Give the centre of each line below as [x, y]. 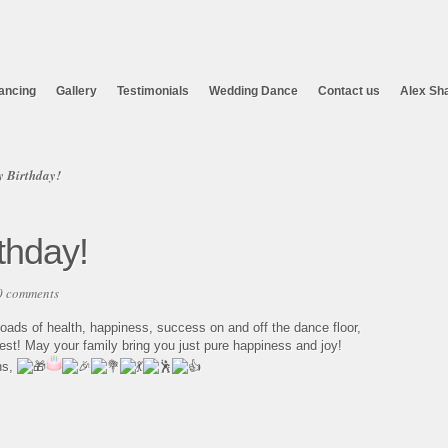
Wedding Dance [253, 91]
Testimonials [153, 91]
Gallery [76, 91]
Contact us [349, 91]
